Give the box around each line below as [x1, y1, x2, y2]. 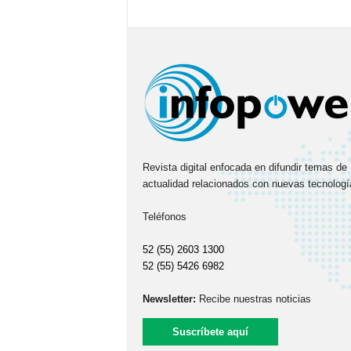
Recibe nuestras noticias [195, 293, 311, 305]
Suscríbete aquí [172, 326, 248, 338]
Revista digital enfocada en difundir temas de [142, 161, 347, 173]
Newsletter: [142, 293, 196, 305]
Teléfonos [142, 211, 186, 223]
